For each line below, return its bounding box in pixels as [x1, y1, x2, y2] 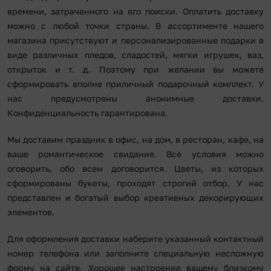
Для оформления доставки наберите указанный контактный [7, 233, 264, 244]
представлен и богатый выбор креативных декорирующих [7, 192, 264, 203]
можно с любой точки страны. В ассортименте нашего [7, 20, 264, 31]
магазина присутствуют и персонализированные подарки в [7, 34, 264, 45]
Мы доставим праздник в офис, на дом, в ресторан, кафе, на [7, 134, 264, 145]
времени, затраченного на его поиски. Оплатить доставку [7, 5, 264, 16]
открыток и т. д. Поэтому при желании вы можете [7, 64, 264, 74]
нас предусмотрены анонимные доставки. [7, 93, 264, 103]
